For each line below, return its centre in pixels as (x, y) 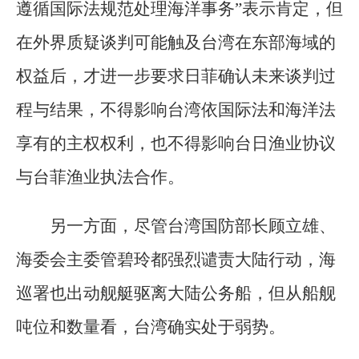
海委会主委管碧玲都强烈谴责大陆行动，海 (176, 260)
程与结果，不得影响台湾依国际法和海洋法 (176, 110)
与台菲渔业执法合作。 (100, 177)
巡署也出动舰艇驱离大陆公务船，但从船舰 (176, 294)
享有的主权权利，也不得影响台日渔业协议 (176, 144)
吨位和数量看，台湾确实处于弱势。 (151, 327)
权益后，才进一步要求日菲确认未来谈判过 (176, 77)
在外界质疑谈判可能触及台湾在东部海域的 (176, 43)
